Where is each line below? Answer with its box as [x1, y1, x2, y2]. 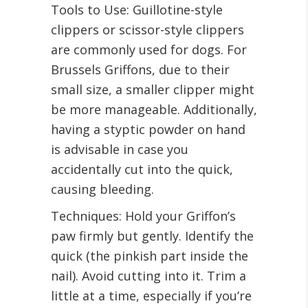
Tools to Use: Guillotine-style [51, 1, 223, 19]
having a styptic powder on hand [51, 121, 245, 138]
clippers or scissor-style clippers [51, 21, 244, 38]
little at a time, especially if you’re [51, 287, 252, 305]
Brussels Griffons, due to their [51, 61, 230, 78]
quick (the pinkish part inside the [51, 247, 248, 265]
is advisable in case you [51, 141, 188, 158]
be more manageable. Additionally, [51, 101, 257, 118]
